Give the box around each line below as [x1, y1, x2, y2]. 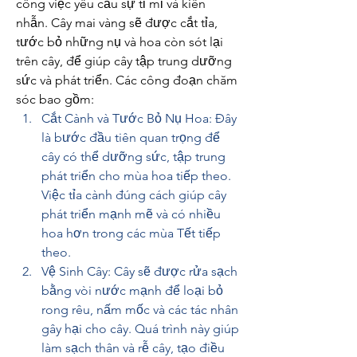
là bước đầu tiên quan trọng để [41, 130, 220, 145]
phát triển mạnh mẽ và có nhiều [41, 206, 221, 222]
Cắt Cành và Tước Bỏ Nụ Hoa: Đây [41, 111, 237, 126]
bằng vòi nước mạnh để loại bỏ [41, 283, 223, 298]
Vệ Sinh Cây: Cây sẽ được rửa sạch [41, 264, 237, 279]
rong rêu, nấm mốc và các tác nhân [41, 302, 238, 317]
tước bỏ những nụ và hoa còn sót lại [16, 34, 223, 49]
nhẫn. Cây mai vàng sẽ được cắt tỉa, [16, 15, 218, 30]
